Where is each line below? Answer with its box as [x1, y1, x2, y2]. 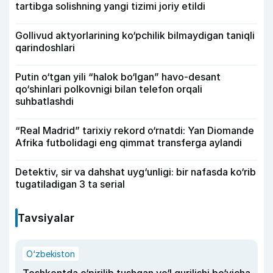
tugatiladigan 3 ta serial [15, 178, 125, 190]
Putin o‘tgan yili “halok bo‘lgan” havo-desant [15, 71, 221, 83]
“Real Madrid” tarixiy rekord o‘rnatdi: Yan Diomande [15, 124, 254, 136]
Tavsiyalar [18, 211, 74, 224]
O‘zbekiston [26, 249, 75, 259]
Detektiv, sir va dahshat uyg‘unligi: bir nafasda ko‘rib [15, 166, 256, 178]
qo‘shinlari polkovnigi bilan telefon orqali [15, 83, 202, 95]
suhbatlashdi [15, 95, 74, 107]
